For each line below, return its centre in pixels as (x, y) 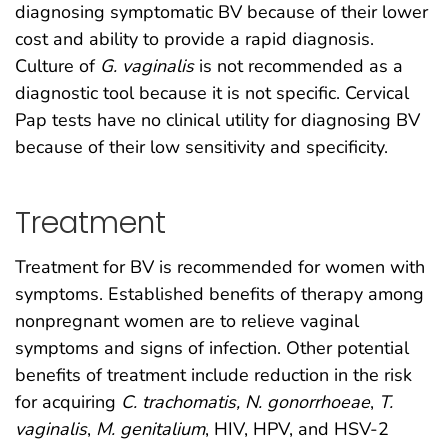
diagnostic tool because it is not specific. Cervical (212, 93)
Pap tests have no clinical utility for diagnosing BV (217, 120)
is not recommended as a (298, 66)
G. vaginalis (147, 66)
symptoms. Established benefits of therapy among (219, 294)
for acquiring (68, 402)
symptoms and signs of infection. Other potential (212, 348)
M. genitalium (150, 429)
